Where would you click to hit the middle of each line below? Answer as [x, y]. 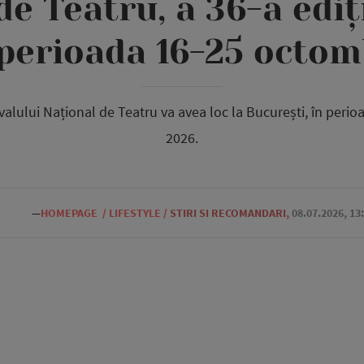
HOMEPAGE [69, 213]
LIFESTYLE [135, 213]
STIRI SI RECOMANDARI [228, 213]
